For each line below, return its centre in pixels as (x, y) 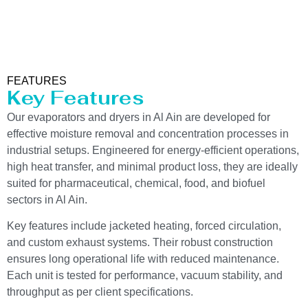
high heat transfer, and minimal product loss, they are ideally (152, 166)
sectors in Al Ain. (47, 199)
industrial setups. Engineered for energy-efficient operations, (153, 150)
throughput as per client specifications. (100, 292)
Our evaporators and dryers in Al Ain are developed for (139, 117)
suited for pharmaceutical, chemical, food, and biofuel (136, 183)
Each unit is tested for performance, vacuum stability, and (145, 276)
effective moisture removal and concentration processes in (148, 133)
